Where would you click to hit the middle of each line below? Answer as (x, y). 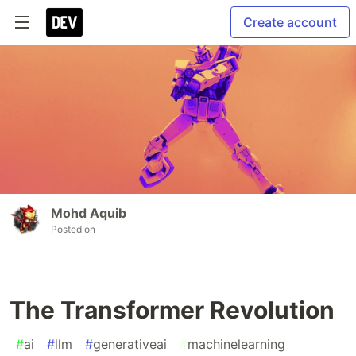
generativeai (130, 344)
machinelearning (236, 344)
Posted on (73, 230)
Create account (290, 22)
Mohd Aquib (89, 213)
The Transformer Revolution (172, 310)
